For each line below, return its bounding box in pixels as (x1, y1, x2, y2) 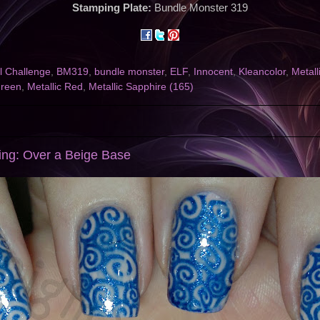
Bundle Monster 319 (154, 2, 248, 14)
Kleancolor (239, 66, 286, 78)
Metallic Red (27, 81, 83, 93)
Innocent (194, 66, 233, 78)
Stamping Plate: (72, 2, 154, 14)
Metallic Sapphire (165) (89, 81, 194, 93)
